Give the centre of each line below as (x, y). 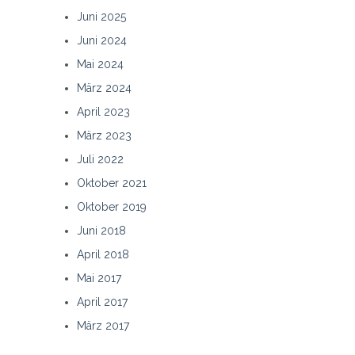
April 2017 (102, 302)
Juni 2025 (101, 16)
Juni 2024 (102, 40)
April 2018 (103, 254)
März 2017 (103, 325)
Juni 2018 (101, 230)
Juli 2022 (100, 159)
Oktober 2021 (112, 183)
